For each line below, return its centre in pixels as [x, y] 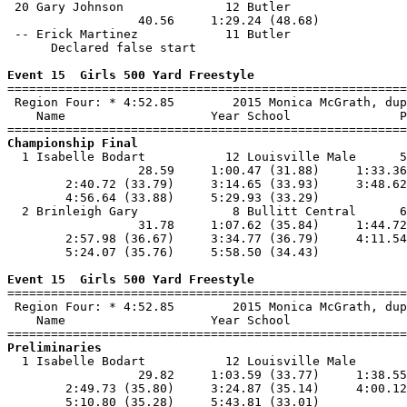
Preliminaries [55, 347]
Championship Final [73, 143]
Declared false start [102, 48]
